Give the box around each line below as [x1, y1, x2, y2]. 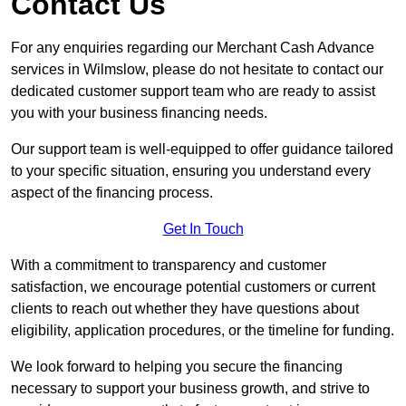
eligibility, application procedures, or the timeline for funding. [11, 323, 394, 339]
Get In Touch [162, 221, 244, 237]
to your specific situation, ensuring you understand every [11, 163, 371, 179]
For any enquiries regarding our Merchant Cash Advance [11, 40, 374, 56]
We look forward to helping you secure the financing [11, 359, 343, 375]
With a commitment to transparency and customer [11, 257, 326, 274]
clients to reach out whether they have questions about [11, 301, 359, 317]
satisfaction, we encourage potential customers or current [11, 279, 375, 295]
